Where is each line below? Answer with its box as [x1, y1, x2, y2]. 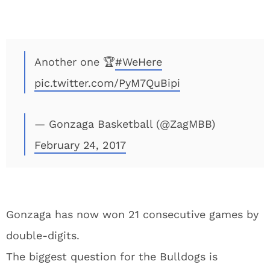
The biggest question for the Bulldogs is [6, 250, 218, 263]
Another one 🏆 [34, 55, 115, 68]
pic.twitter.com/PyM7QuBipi [34, 77, 180, 89]
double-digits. [6, 229, 80, 242]
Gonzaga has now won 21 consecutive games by [6, 208, 259, 221]
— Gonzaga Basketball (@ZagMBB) [34, 118, 215, 130]
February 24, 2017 [34, 139, 126, 151]
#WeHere [115, 55, 162, 68]
